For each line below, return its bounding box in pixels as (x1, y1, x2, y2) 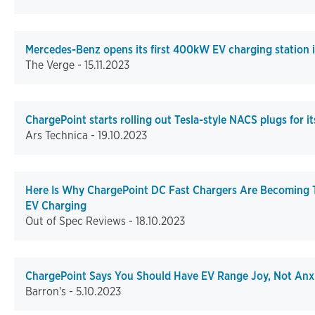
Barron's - (25, 285, 76, 299)
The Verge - (25, 58, 84, 72)
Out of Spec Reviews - (25, 214, 136, 229)
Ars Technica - (25, 129, 98, 143)
